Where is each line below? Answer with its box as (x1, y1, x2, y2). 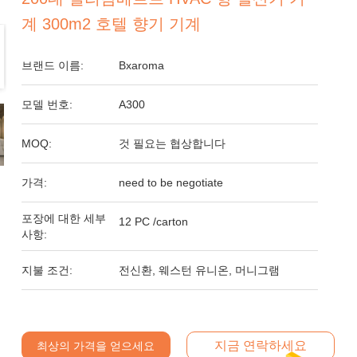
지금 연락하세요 (214, 339, 307, 352)
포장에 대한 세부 (22, 212, 107, 225)
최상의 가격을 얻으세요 (37, 339, 155, 352)
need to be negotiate (119, 176, 224, 189)
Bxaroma (119, 59, 165, 72)
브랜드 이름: (22, 59, 84, 72)
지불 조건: (22, 264, 73, 277)
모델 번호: (22, 98, 73, 111)
